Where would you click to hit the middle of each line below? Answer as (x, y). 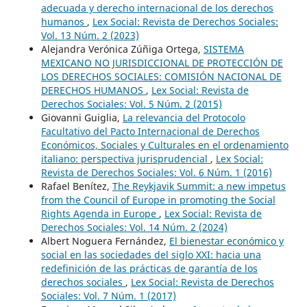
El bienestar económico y (226, 241)
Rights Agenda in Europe (100, 214)
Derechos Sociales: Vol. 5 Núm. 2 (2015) (131, 104)
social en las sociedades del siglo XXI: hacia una (151, 255)
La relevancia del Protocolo (184, 118)
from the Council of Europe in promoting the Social (158, 200)
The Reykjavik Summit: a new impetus (199, 186)
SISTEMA (223, 49)
